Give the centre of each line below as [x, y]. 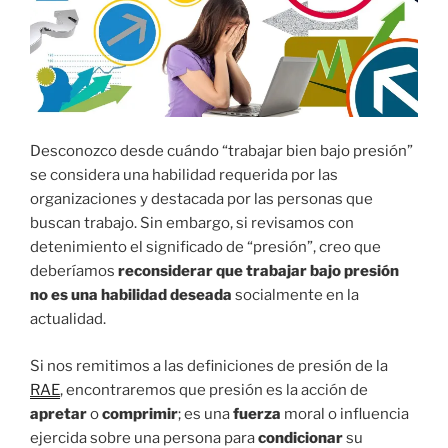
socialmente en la [295, 295]
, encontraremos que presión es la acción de [214, 389]
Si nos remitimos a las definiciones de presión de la [209, 365]
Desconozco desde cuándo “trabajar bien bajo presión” [221, 151]
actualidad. [68, 319]
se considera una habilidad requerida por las [184, 175]
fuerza [258, 413]
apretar [60, 413]
